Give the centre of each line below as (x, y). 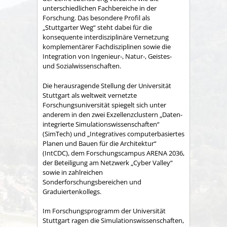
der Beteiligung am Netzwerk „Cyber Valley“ (108, 162)
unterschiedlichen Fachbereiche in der (100, 8)
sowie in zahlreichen (73, 172)
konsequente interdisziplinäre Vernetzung (106, 37)
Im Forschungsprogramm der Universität (104, 211)
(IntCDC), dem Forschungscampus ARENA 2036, (113, 153)
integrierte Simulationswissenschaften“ (101, 124)
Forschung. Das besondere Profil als (96, 18)
